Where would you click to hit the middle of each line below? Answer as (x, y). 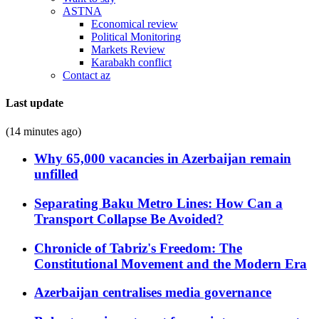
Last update (35, 103)
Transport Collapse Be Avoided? (129, 219)
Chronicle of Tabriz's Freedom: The (138, 248)
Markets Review (128, 49)
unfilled (56, 174)
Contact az (87, 75)
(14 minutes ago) (43, 131)
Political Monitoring (136, 37)
